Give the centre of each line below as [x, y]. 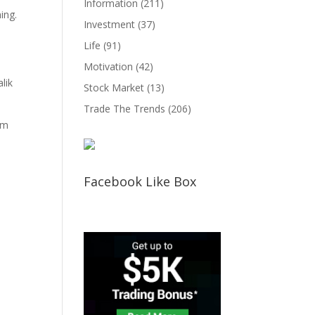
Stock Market [114, 87]
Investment [110, 24]
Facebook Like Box [140, 181]
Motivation [109, 66]
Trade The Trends [125, 108]
